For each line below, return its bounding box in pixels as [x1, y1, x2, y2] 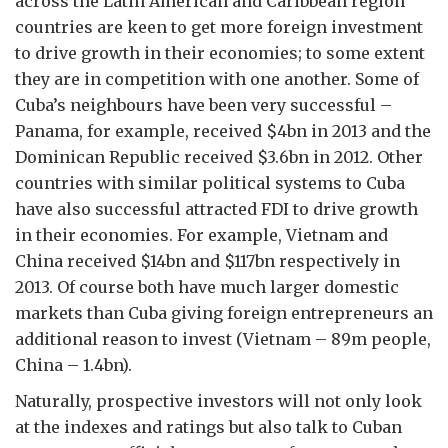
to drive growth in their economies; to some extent [15, 43, 425, 63]
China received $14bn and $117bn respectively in [15, 251, 400, 271]
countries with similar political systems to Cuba [15, 173, 405, 193]
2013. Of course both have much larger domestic [15, 277, 399, 297]
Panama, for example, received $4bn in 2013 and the [15, 121, 431, 141]
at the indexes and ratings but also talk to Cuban [15, 417, 402, 437]
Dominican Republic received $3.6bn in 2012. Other [15, 147, 423, 167]
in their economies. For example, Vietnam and [15, 225, 388, 245]
